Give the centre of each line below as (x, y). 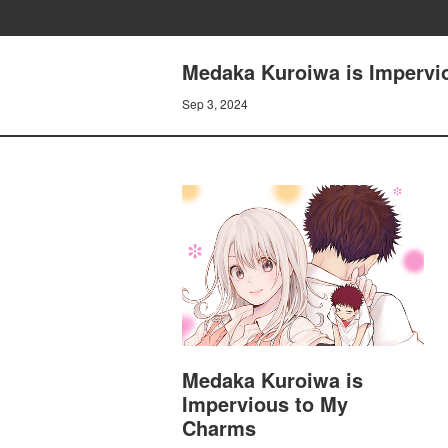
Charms (219, 428)
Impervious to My (265, 404)
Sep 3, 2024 (215, 103)
